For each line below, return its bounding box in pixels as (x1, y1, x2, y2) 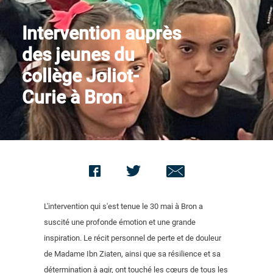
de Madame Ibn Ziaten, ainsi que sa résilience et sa (44, 249, 221, 258)
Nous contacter (22, 18, 90, 27)
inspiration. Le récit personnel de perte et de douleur (44, 233, 221, 243)
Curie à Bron (22, 87, 122, 108)
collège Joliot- (22, 65, 139, 87)
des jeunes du (22, 44, 135, 65)
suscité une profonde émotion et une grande (44, 218, 196, 227)
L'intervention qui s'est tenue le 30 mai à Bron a (44, 202, 203, 211)
